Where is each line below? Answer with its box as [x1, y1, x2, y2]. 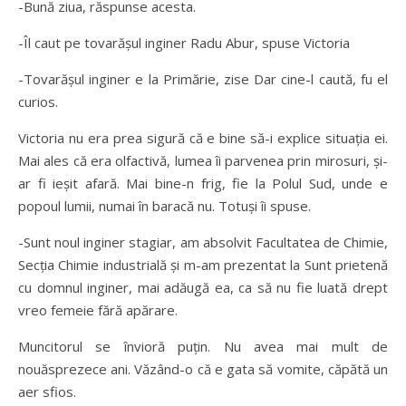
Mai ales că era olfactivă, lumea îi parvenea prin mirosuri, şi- [18, 151, 388, 169]
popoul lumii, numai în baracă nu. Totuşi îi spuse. [18, 197, 311, 215]
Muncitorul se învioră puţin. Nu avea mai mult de [18, 337, 388, 355]
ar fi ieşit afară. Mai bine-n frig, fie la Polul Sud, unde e [18, 174, 388, 192]
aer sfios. [18, 382, 76, 401]
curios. [18, 92, 58, 111]
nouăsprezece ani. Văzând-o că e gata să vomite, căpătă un [18, 360, 388, 378]
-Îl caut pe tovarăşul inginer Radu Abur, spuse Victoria [18, 34, 350, 52]
